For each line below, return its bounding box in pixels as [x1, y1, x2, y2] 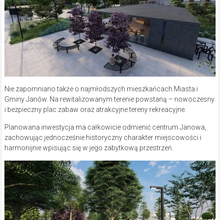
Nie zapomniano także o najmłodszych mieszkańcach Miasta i [4, 85, 198, 93]
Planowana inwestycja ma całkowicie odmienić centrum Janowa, [4, 123, 206, 132]
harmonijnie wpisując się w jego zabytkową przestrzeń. [4, 144, 173, 152]
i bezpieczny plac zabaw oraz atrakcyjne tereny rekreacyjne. [4, 106, 186, 114]
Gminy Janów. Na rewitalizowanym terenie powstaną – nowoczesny [4, 95, 215, 104]
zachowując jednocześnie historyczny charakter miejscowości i [4, 134, 201, 142]
